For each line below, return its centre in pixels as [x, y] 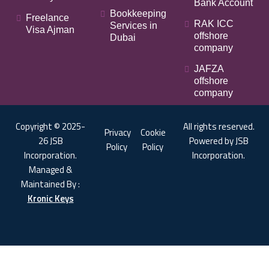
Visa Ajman [50, 30]
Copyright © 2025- [50, 126]
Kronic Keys [50, 198]
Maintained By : [50, 184]
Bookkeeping [138, 14]
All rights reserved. [219, 126]
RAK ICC [214, 24]
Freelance [47, 18]
